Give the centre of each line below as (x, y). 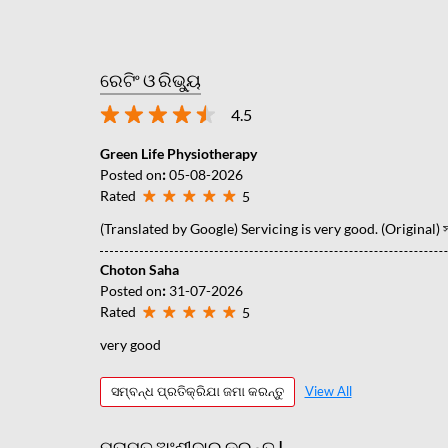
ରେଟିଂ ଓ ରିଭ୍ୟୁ (150, 79)
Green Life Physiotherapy (178, 153)
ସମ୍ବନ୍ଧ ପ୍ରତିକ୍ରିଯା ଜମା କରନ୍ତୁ (197, 391)
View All (328, 391)
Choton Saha (139, 269)
